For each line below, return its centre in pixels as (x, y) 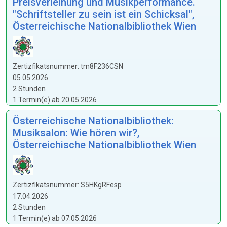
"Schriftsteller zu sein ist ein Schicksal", (103, 14)
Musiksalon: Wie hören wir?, (76, 133)
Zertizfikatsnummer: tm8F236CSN (68, 66)
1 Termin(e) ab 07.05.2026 (55, 218)
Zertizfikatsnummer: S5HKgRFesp (67, 185)
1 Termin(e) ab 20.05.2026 (55, 100)
